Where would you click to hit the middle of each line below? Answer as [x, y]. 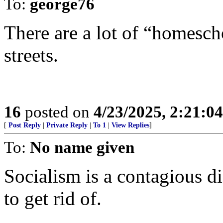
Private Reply [67, 125]
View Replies [130, 125]
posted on [57, 112]
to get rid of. [53, 198]
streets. [31, 55]
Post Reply [25, 125]
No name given [82, 147]
